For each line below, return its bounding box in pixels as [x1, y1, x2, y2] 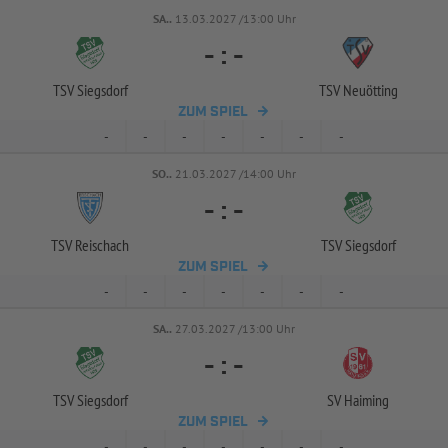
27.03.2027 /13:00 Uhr [175, 321, 295, 336]
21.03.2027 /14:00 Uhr [175, 166, 296, 181]
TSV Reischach [51, 235, 129, 255]
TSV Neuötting [318, 80, 398, 100]
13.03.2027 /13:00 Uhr [174, 11, 296, 26]
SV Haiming [327, 390, 389, 410]
